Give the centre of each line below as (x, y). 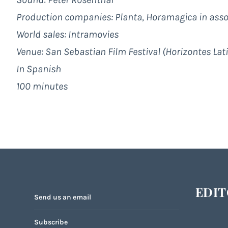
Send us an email (63, 197)
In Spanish (39, 69)
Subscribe (51, 222)
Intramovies (92, 34)
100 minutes (42, 86)
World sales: (41, 34)
